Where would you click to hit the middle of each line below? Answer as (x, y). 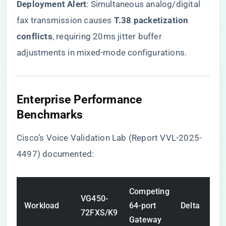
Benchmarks (50, 115)
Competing (149, 191)
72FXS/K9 (99, 213)
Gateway (146, 220)
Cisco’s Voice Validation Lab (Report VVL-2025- (109, 138)
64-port (143, 206)
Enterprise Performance (79, 99)
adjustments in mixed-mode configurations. (102, 52)
